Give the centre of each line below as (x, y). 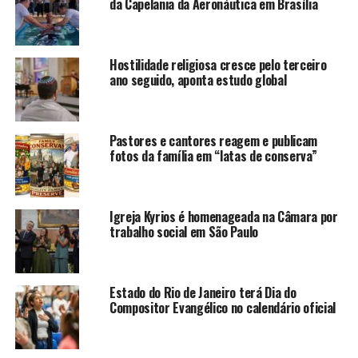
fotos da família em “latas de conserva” (213, 155)
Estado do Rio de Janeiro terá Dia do (203, 292)
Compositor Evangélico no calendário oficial (223, 307)
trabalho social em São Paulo (183, 231)
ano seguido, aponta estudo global (198, 80)
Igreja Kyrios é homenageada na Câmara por (223, 216)
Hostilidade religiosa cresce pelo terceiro (218, 64)
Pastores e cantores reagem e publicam (213, 140)
